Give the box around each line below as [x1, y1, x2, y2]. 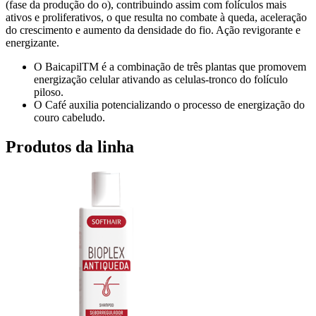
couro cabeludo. [34, 111, 105, 123]
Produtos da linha [6, 138, 134, 157]
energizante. [6, 36, 59, 49]
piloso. [34, 85, 63, 98]
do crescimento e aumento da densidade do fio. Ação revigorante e [6, 23, 300, 36]
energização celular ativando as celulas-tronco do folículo [34, 73, 288, 85]
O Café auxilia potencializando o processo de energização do [34, 98, 305, 111]
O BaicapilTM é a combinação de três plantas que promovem [34, 60, 306, 73]
